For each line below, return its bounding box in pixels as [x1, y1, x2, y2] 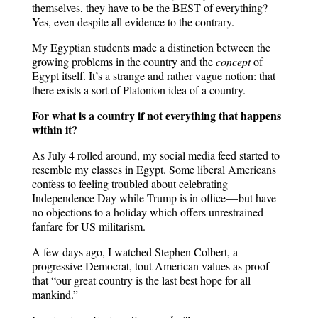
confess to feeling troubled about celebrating [31, 176, 228, 191]
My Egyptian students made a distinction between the [31, 40, 270, 55]
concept [212, 54, 251, 69]
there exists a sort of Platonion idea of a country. [31, 82, 249, 97]
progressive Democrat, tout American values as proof [31, 258, 269, 273]
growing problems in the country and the [31, 54, 213, 69]
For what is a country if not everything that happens [31, 107, 281, 124]
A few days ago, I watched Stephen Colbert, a [31, 244, 238, 259]
